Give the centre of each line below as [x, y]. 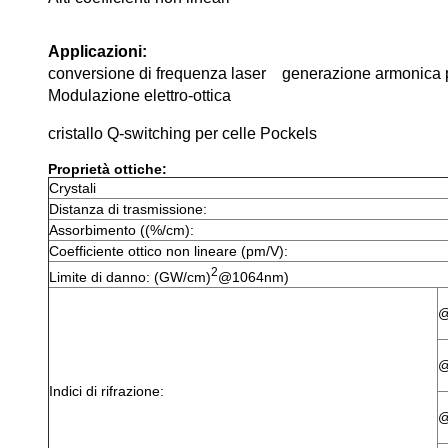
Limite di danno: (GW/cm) [130, 276]
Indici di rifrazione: [106, 391]
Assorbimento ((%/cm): [121, 230]
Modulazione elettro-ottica [139, 95]
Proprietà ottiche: [107, 169]
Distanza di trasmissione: [128, 209]
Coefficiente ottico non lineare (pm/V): [168, 251]
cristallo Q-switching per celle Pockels [182, 133]
